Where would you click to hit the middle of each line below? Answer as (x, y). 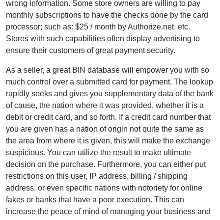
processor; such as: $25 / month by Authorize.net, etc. (98, 27)
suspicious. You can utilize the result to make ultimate (98, 152)
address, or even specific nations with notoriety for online (104, 188)
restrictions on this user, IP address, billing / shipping (97, 176)
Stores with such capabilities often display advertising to (103, 38)
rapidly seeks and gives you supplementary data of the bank (110, 93)
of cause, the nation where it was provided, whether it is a (105, 105)
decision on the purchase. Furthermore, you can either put (106, 164)
